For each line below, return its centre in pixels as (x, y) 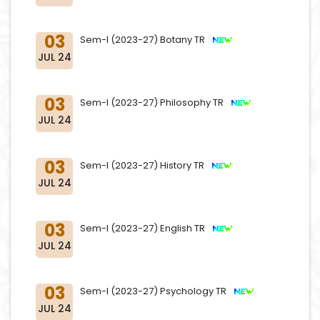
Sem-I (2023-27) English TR (146, 228)
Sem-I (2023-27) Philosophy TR (155, 102)
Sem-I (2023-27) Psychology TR (156, 291)
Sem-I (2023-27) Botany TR (146, 40)
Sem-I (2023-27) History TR (145, 165)
